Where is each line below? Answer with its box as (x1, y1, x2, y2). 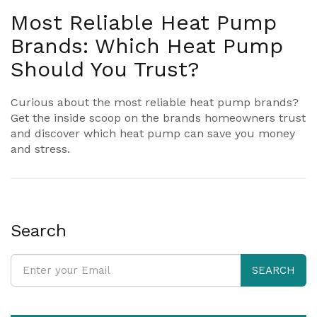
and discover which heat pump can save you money (11, 127, 295, 141)
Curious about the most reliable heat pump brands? (11, 96, 299, 110)
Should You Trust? (11, 57, 200, 82)
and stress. (11, 142, 70, 156)
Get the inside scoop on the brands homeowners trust (11, 111, 306, 125)
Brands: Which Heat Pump (11, 33, 283, 59)
